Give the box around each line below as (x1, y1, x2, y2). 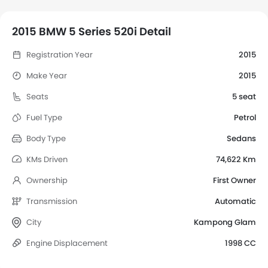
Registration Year (26, 49, 93, 61)
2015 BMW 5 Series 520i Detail (12, 24, 171, 39)
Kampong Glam (194, 217, 256, 229)
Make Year (26, 70, 67, 82)
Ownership (26, 175, 68, 187)
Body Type (26, 133, 66, 145)
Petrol (234, 112, 256, 124)
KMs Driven (26, 154, 68, 166)
